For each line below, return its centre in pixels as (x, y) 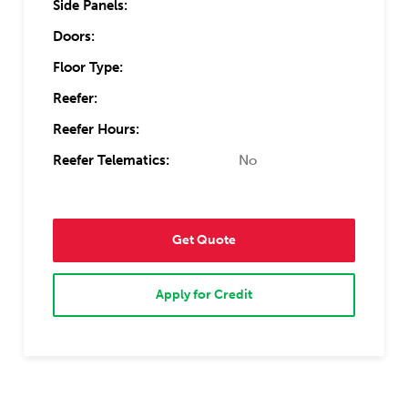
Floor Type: (87, 67)
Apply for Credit (204, 295)
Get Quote (204, 240)
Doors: (73, 36)
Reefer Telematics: (111, 160)
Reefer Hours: (96, 129)
